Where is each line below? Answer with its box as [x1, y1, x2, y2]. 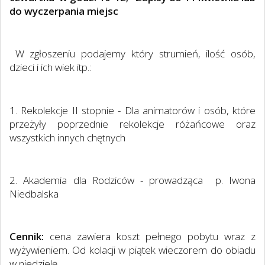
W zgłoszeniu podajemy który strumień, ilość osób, [15, 47, 256, 61]
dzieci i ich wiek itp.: [9, 60, 91, 75]
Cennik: [9, 230, 44, 244]
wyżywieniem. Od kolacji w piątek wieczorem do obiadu [9, 243, 256, 257]
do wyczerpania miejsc [9, 4, 118, 18]
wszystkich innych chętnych [9, 130, 125, 144]
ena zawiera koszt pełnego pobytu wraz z [54, 230, 256, 244]
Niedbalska [9, 186, 59, 201]
